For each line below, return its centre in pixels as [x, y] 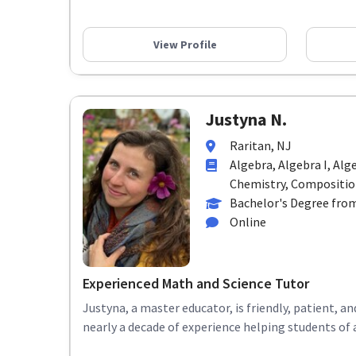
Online [248, 222]
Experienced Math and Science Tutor [196, 284]
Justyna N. [246, 119]
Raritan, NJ [261, 145]
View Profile [185, 44]
